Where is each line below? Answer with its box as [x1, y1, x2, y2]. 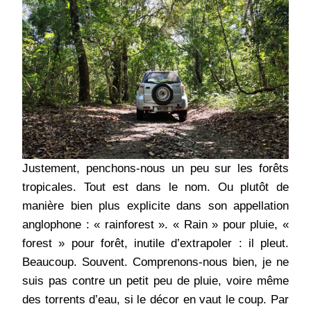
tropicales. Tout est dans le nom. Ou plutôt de [22, 180, 289, 194]
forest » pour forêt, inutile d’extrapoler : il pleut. [22, 237, 289, 251]
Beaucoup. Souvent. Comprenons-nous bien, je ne [22, 255, 289, 269]
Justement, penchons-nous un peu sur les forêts [22, 162, 289, 176]
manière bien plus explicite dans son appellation [22, 199, 289, 213]
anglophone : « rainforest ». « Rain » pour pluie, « [22, 218, 289, 232]
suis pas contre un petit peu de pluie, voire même [22, 274, 289, 288]
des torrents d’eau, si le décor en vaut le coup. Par [22, 293, 289, 307]
